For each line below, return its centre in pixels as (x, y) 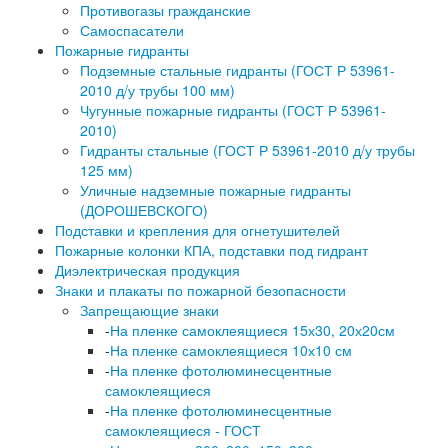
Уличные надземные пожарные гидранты (215, 190)
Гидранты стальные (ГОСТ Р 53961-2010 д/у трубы (247, 150)
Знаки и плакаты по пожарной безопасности (200, 290)
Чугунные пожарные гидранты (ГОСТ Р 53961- (233, 110)
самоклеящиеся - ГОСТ (183, 430)
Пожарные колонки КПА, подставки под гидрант (211, 250)
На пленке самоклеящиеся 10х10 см (231, 350)
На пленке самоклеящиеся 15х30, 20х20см (252, 330)
